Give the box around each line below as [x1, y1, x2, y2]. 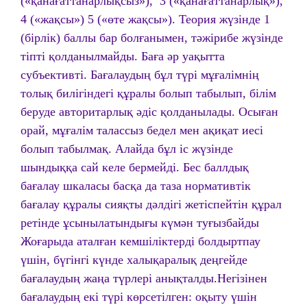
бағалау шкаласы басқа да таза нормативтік [21, 179, 251, 193]
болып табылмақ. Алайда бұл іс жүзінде [21, 142, 233, 156]
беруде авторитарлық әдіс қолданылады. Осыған [21, 105, 278, 119]
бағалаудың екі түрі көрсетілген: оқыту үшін [21, 290, 257, 304]
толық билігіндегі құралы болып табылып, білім [21, 86, 276, 100]
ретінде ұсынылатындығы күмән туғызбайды [21, 216, 259, 230]
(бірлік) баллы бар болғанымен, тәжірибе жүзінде [21, 31, 283, 45]
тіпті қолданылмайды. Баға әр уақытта [21, 49, 225, 63]
